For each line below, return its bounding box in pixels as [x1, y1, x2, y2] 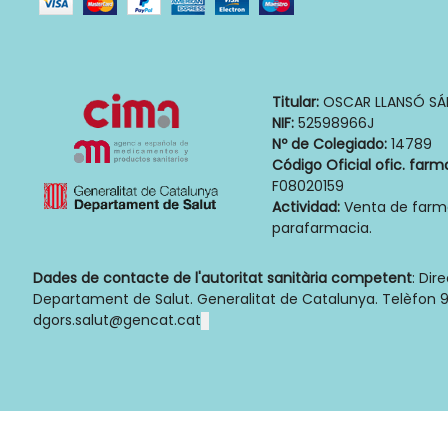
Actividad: [272, 197, 340, 218]
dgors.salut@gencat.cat [33, 310, 201, 331]
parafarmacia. [272, 218, 372, 239]
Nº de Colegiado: [272, 134, 387, 155]
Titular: [272, 92, 319, 113]
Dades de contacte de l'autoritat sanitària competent [33, 268, 412, 289]
